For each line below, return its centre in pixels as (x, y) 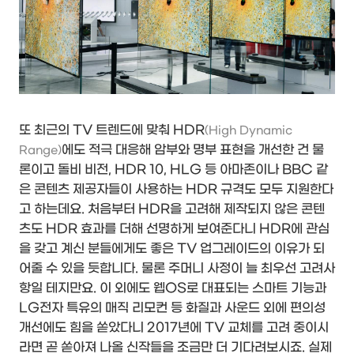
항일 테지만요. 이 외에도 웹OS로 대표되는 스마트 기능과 (173, 288)
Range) (40, 150)
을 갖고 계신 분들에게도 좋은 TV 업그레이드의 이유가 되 (172, 248)
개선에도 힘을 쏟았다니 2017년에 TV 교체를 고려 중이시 (174, 327)
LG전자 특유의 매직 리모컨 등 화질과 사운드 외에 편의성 (172, 307)
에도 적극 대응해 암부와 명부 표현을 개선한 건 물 (193, 149)
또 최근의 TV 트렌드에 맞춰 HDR (112, 130)
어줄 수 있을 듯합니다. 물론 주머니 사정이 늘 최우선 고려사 (177, 268)
